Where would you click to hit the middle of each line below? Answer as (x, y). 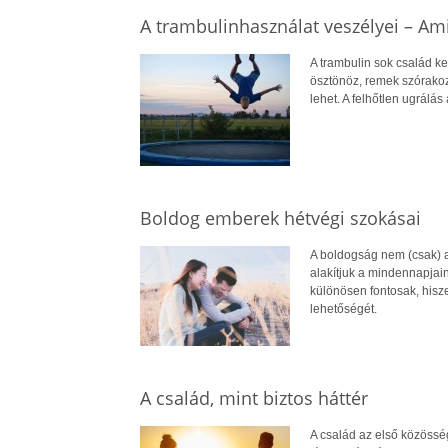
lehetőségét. (343, 308)
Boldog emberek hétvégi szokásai (280, 217)
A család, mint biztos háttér (253, 397)
